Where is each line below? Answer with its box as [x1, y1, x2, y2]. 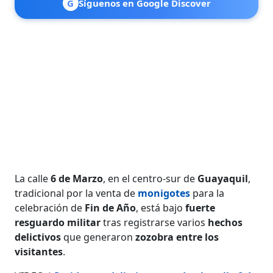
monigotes [138, 186, 191, 200]
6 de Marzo [51, 171, 104, 185]
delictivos [15, 230, 62, 244]
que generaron [61, 230, 136, 244]
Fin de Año [85, 200, 136, 214]
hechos [208, 215, 243, 229]
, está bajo [136, 200, 186, 214]
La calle [15, 171, 51, 185]
